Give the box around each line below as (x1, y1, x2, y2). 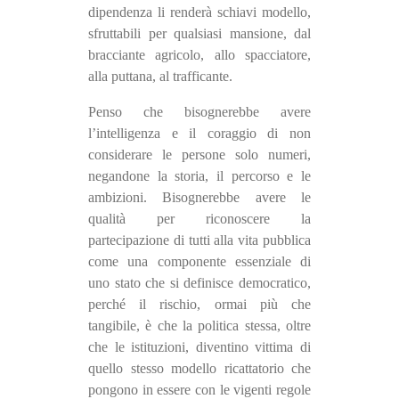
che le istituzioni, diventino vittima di (88, 339, 311, 355)
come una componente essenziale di (88, 254, 311, 270)
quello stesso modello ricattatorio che (88, 361, 311, 377)
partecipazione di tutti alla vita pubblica (88, 232, 311, 248)
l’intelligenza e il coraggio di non (88, 126, 311, 142)
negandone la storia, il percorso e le (88, 168, 311, 184)
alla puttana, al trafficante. (88, 69, 232, 85)
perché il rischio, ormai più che (88, 297, 311, 313)
